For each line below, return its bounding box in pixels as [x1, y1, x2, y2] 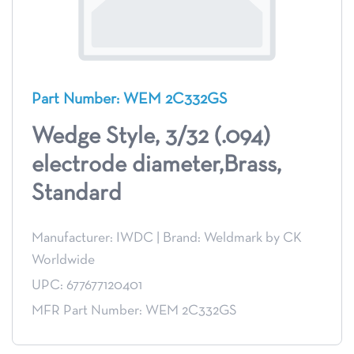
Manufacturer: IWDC [32, 232, 153, 246]
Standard [32, 183, 122, 205]
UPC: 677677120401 [32, 279, 142, 293]
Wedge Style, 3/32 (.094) [32, 126, 270, 149]
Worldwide [32, 254, 95, 268]
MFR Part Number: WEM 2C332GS [32, 304, 237, 318]
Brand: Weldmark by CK [163, 232, 302, 246]
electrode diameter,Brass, [32, 155, 281, 177]
